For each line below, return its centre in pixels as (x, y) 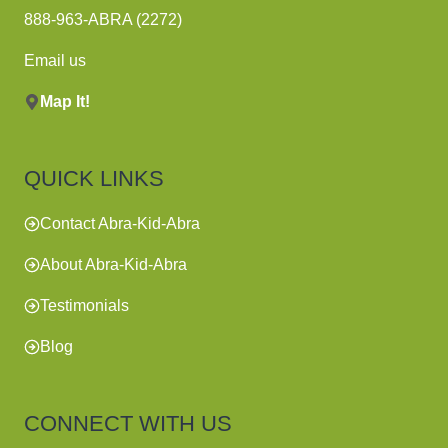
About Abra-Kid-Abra (113, 265)
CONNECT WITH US (128, 424)
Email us (55, 61)
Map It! (65, 102)
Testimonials (84, 306)
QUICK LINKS (94, 179)
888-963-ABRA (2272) (103, 20)
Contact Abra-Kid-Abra (120, 224)
